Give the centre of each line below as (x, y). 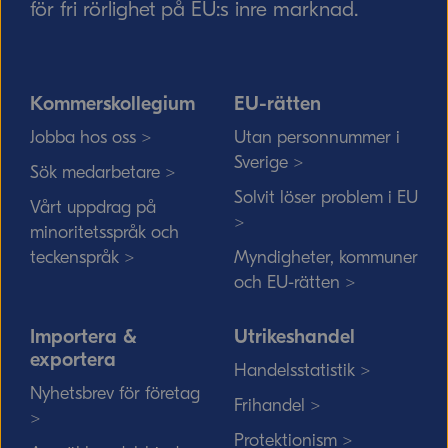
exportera (73, 359)
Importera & (83, 336)
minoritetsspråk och (104, 232)
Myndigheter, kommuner (326, 257)
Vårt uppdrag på (93, 207)
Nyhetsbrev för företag (115, 393)
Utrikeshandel (294, 336)
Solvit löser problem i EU (326, 197)
